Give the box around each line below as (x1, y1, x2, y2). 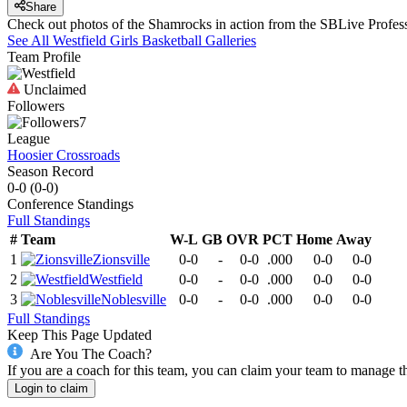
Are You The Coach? (29, 345, 152, 362)
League (7, 131, 50, 147)
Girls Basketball (110, 33, 202, 49)
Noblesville (101, 292, 166, 308)
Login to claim (15, 381, 88, 395)
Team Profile (7, 49, 81, 65)
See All (7, 33, 53, 49)
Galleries (202, 33, 256, 49)
